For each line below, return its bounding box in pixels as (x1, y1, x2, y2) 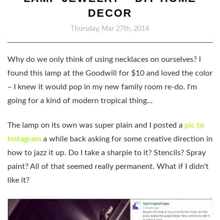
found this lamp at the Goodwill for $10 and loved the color (7, 69, 213, 77)
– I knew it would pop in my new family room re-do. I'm (7, 83, 197, 91)
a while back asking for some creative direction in (41, 135, 213, 143)
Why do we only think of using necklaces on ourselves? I (7, 55, 201, 63)
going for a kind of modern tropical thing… (7, 97, 153, 105)
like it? (7, 176, 29, 185)
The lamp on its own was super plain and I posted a (7, 121, 185, 130)
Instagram (7, 135, 41, 143)
